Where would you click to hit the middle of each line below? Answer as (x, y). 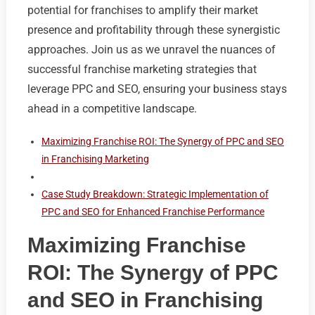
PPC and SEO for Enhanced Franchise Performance (153, 211)
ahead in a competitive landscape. (112, 108)
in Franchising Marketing (95, 159)
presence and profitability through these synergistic (153, 30)
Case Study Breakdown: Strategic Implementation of (155, 194)
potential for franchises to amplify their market (142, 10)
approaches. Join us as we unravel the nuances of (151, 49)
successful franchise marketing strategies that (142, 69)
